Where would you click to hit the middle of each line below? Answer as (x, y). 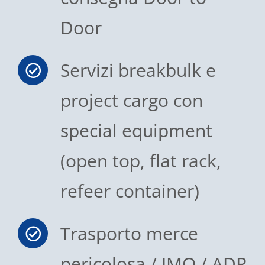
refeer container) (130, 191)
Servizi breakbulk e (138, 70)
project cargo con (132, 101)
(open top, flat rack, (141, 161)
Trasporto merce (129, 234)
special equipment (136, 131)
